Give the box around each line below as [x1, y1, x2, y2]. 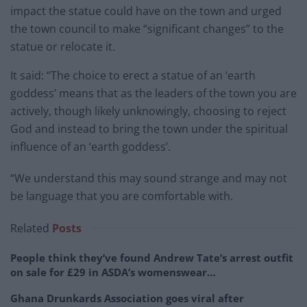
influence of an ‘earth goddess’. [10, 138, 171, 154]
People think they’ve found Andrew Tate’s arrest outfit [10, 250, 293, 265]
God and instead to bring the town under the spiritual [10, 121, 288, 136]
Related [10, 220, 49, 236]
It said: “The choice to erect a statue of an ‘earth [10, 67, 256, 83]
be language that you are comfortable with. [10, 188, 233, 204]
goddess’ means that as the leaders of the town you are [10, 85, 297, 101]
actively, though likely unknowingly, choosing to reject [10, 103, 286, 119]
